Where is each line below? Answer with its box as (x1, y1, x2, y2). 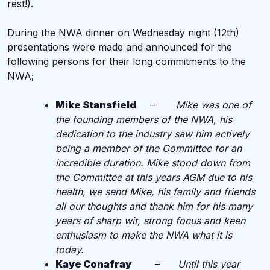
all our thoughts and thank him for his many (55, 200, 253, 212)
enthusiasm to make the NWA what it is (55, 229, 232, 241)
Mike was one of (176, 99, 251, 111)
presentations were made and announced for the (7, 41, 232, 53)
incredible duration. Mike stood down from (55, 157, 250, 169)
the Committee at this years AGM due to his (55, 171, 252, 183)
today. (55, 243, 84, 256)
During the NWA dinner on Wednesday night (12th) (7, 27, 239, 39)
